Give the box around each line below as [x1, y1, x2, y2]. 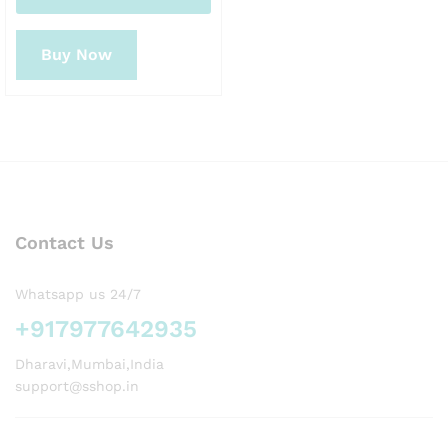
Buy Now [41, 44, 112, 64]
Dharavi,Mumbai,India [15, 355, 164, 372]
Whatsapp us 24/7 [15, 285, 141, 302]
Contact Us [15, 231, 114, 253]
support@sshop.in [15, 377, 139, 394]
